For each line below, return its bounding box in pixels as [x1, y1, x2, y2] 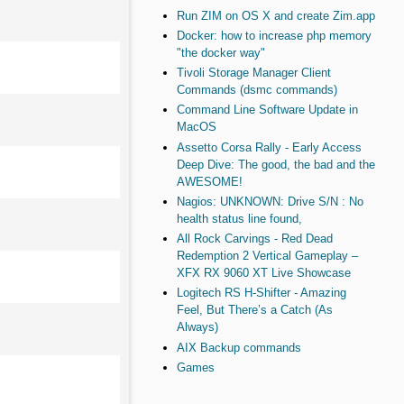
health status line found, [176, 211, 302, 225]
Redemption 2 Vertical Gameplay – [176, 249, 358, 263]
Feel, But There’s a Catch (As [176, 303, 333, 317]
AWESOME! [176, 174, 243, 188]
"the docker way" [176, 45, 265, 60]
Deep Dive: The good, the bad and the [176, 157, 375, 171]
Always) [176, 320, 218, 335]
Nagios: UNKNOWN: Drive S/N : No [176, 194, 363, 208]
